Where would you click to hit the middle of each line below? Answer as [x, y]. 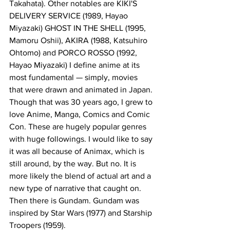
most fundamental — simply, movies [74, 78]
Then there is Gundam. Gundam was [75, 201]
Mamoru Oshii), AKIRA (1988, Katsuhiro [79, 41]
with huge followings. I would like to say [82, 139]
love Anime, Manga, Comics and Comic [81, 114]
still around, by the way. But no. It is [74, 164]
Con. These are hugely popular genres [79, 127]
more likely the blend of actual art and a [81, 176]
